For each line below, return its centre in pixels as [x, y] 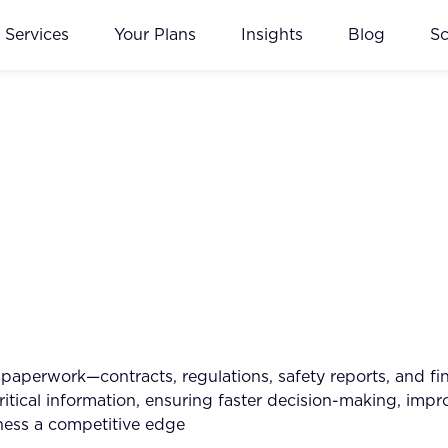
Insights [272, 34]
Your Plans [155, 34]
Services [37, 34]
